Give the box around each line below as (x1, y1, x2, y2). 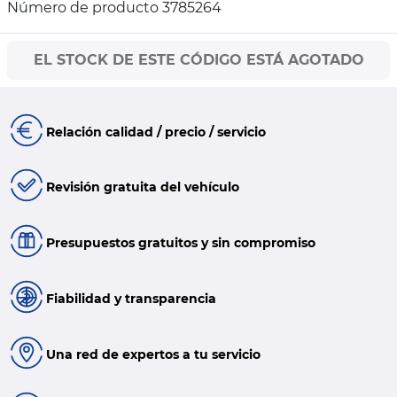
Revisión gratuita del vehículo (45, 179, 239, 196)
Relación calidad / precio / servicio (45, 123, 266, 140)
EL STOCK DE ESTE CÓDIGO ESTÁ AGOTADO (33, 51, 364, 68)
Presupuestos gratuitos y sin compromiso (45, 235, 315, 252)
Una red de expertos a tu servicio (45, 346, 261, 362)
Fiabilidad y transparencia (45, 290, 216, 307)
